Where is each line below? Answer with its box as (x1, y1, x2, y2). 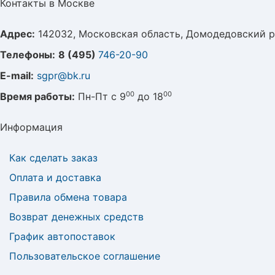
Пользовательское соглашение (9, 250, 160, 262)
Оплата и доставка (9, 171, 101, 184)
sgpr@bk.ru (37, 69, 90, 82)
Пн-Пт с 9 (75, 90, 126, 103)
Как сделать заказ (9, 152, 98, 164)
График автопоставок (9, 230, 115, 242)
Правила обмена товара (9, 191, 127, 203)
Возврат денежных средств (9, 211, 144, 223)
